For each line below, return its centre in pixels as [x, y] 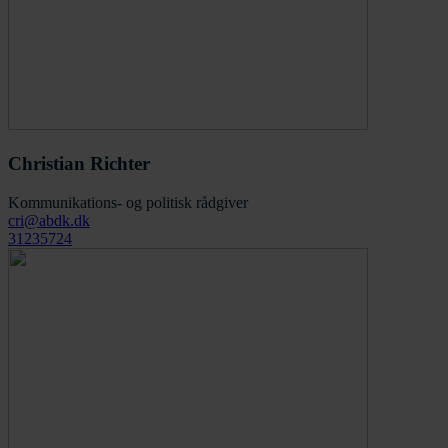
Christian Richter [79, 163]
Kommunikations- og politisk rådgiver [128, 202]
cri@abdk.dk [49, 220]
